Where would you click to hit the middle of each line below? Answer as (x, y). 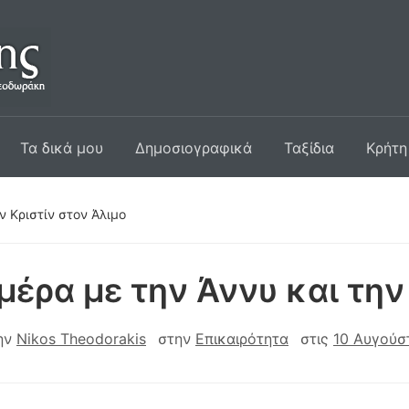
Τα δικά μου (62, 148)
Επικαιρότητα (242, 339)
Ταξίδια (309, 148)
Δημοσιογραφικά (194, 148)
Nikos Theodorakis (81, 339)
